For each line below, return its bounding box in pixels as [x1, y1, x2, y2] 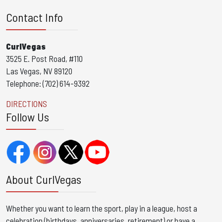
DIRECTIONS [6, 98, 47, 109]
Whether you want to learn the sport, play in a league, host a [6, 203, 197, 213]
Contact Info [6, 9, 63, 24]
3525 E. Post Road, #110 [6, 53, 83, 63]
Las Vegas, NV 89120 [6, 65, 72, 76]
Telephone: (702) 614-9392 [6, 78, 90, 88]
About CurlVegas [6, 171, 81, 186]
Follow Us [6, 109, 49, 124]
